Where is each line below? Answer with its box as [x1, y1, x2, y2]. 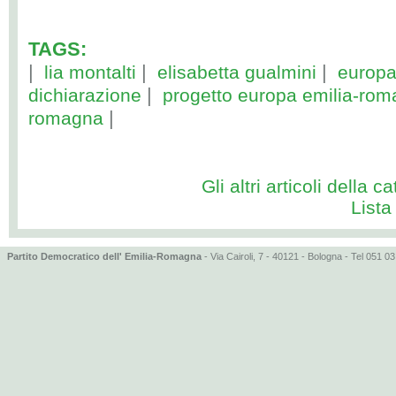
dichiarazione [28, 85, 141, 105]
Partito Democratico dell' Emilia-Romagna [7, 251, 202, 262]
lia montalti [44, 62, 136, 82]
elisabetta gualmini [157, 62, 316, 82]
